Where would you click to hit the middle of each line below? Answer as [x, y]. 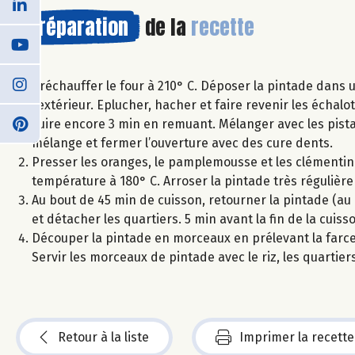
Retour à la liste [103, 337]
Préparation [78, 27]
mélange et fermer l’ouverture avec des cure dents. [182, 143]
